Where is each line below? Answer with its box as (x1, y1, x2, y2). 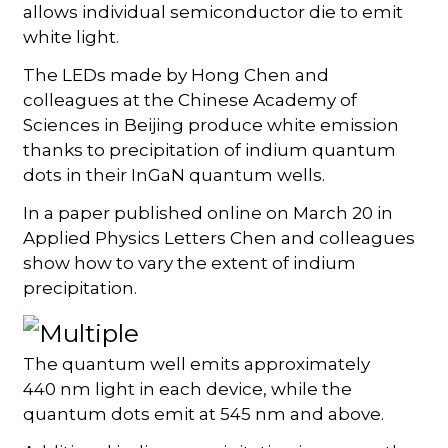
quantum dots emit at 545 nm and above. (23, 404, 385, 425)
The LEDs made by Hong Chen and (23, 64, 330, 85)
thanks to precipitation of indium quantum (23, 139, 397, 160)
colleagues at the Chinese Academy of (23, 89, 358, 110)
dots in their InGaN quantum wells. (23, 164, 326, 185)
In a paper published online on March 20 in (23, 202, 394, 223)
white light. (23, 26, 120, 47)
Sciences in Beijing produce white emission (23, 114, 400, 135)
